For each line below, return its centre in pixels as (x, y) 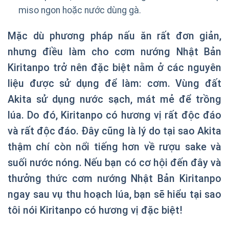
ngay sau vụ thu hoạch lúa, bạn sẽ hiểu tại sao (114, 194)
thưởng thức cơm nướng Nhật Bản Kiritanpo (114, 178)
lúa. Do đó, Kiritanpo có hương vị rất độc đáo (114, 115)
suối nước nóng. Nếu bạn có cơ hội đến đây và (114, 163)
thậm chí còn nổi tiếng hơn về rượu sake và (114, 147)
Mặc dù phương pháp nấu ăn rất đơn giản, (114, 36)
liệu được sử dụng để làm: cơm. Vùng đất (114, 83)
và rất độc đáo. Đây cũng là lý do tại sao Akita (114, 131)
